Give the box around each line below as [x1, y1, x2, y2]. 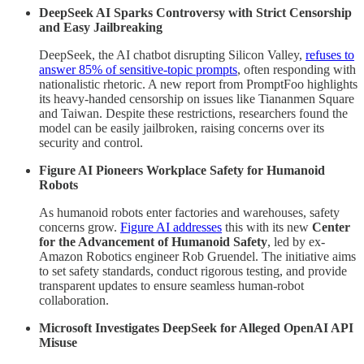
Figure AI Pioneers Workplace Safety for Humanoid [39, 162, 325, 177]
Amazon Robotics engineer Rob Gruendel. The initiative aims [39, 249, 356, 263]
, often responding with [237, 62, 356, 76]
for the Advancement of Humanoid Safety [39, 234, 267, 249]
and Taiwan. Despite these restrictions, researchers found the [39, 106, 348, 120]
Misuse [39, 335, 77, 349]
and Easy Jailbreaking [39, 19, 162, 34]
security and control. [39, 135, 143, 149]
